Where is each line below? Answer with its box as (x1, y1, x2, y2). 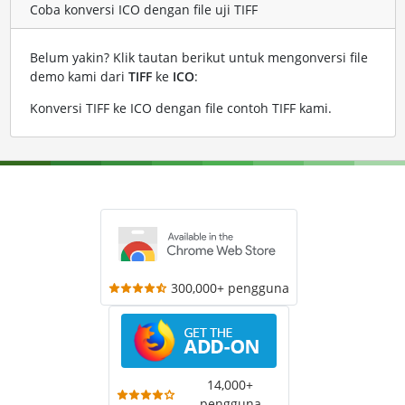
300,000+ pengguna (171, 279, 289, 297)
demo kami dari (29, 68, 128, 86)
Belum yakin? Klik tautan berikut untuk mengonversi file (29, 49, 368, 67)
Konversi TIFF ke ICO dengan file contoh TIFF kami (29, 99, 328, 118)
